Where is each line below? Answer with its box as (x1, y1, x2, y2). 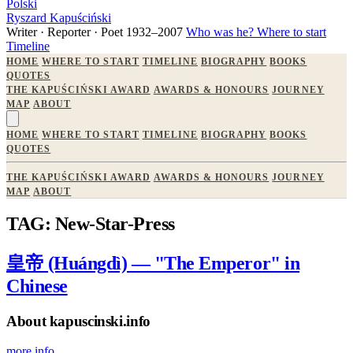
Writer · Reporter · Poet (6, 25, 123, 39)
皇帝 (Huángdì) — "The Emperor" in (6, 252, 300, 273)
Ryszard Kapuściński (6, 11, 111, 24)
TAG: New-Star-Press (6, 213, 175, 234)
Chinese (6, 275, 68, 296)
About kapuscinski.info (6, 312, 150, 329)
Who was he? (186, 25, 257, 39)
